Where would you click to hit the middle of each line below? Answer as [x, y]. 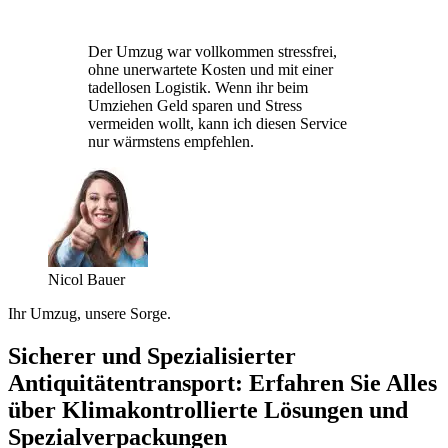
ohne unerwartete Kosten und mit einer [210, 69]
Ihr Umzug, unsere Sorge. [89, 313]
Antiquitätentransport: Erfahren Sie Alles [222, 382]
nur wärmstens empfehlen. [171, 141]
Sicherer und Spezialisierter [152, 355]
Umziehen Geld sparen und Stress [195, 105]
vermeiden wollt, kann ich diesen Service [217, 123]
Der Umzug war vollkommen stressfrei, [212, 51]
